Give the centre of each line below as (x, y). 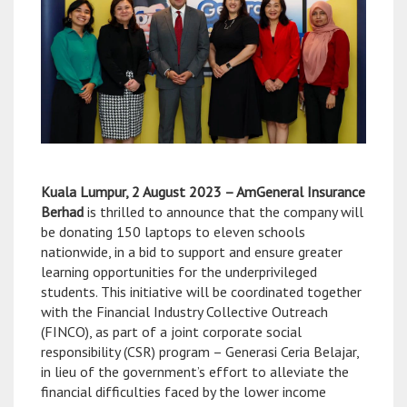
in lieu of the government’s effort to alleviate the (195, 371)
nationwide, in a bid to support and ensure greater (192, 251)
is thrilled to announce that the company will (225, 211)
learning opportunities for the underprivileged (179, 271)
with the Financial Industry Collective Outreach (184, 311)
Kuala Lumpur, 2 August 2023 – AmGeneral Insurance (203, 191)
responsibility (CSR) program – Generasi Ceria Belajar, (200, 351)
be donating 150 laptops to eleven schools (173, 231)
